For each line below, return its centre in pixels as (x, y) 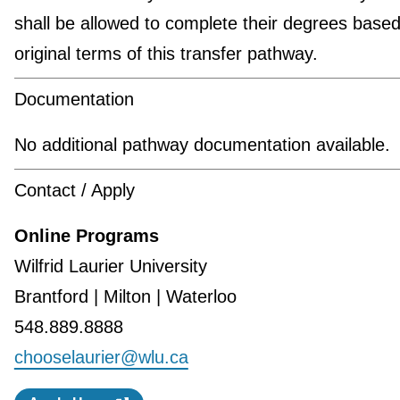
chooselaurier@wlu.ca (101, 357)
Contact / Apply (74, 190)
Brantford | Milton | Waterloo (128, 296)
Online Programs (86, 235)
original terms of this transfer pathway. (166, 53)
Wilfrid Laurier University (110, 266)
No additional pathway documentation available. (202, 144)
